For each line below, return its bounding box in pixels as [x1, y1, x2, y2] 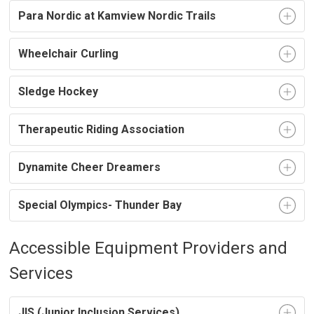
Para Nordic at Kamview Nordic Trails [18, 9, 217, 22]
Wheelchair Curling [18, 47, 122, 60]
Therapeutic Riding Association [18, 123, 185, 136]
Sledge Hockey [18, 85, 99, 98]
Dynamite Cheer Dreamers [18, 161, 161, 174]
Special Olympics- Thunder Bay [18, 198, 182, 212]
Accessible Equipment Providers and [9, 238, 288, 258]
